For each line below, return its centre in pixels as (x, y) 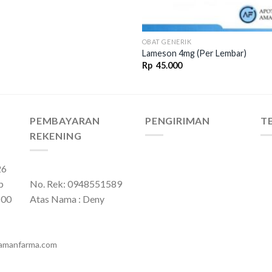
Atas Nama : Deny (67, 199)
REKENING (56, 135)
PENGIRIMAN (178, 120)
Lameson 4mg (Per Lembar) (194, 53)
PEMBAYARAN (65, 120)
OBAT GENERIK (167, 41)
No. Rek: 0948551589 (76, 184)
